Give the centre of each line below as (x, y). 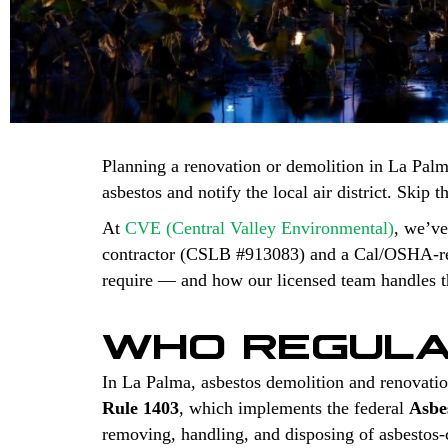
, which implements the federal (294, 407)
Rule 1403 (140, 407)
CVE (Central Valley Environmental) (259, 227)
